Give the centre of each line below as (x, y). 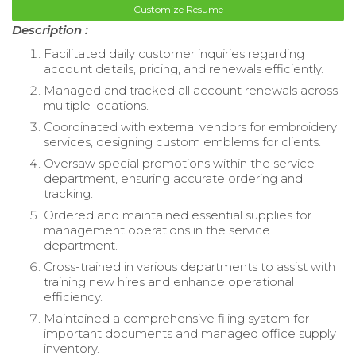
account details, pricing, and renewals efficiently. (184, 69)
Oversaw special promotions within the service (179, 164)
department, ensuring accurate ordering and (173, 179)
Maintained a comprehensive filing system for (176, 319)
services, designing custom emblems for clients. (182, 142)
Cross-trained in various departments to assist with (190, 267)
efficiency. (73, 297)
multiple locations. (96, 106)
